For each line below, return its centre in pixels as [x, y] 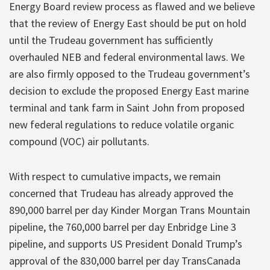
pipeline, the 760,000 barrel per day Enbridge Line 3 [123, 227]
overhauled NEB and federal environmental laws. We [127, 57]
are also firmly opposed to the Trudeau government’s [130, 74]
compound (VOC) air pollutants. [79, 141]
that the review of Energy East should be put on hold [128, 23]
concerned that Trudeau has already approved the [121, 193]
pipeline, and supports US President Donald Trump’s [126, 243]
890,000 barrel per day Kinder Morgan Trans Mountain [130, 210]
